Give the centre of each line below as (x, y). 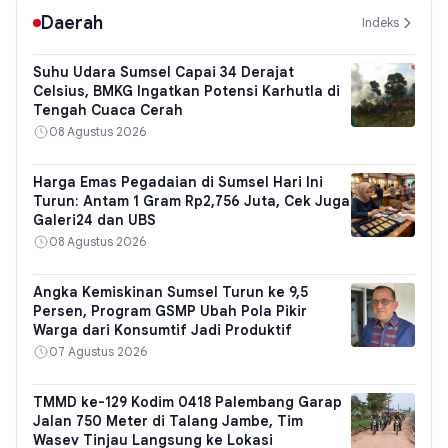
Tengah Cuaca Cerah (108, 109)
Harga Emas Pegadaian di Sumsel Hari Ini (178, 181)
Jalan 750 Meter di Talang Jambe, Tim (168, 420)
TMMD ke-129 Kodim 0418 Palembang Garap (187, 401)
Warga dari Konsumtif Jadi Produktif (162, 329)
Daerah (72, 22)
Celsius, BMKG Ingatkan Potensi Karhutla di (186, 90)
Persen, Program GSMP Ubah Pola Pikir (170, 310)
